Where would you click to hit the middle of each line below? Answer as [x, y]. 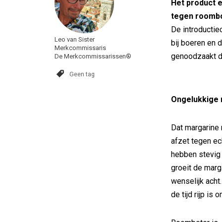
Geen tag [82, 74]
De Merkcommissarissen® [93, 56]
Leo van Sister [75, 39]
